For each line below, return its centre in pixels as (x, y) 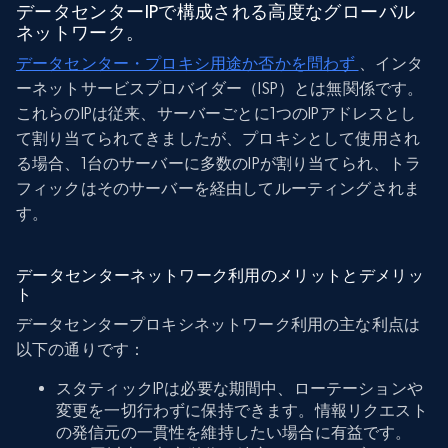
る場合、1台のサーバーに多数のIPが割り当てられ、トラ (219, 163)
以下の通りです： (81, 349)
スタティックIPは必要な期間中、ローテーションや (239, 388)
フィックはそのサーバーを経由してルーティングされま (218, 188)
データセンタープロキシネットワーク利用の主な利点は (218, 324)
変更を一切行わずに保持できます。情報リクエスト (242, 410)
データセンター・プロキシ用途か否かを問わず (187, 63)
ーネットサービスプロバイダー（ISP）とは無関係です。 (220, 88)
